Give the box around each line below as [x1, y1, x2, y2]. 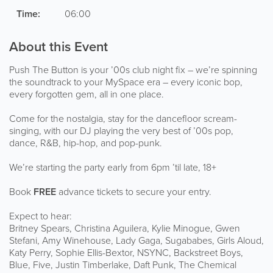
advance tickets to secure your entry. [56, 185, 211, 199]
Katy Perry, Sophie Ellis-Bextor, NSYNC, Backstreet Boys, [9, 246, 243, 260]
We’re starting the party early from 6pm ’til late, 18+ [9, 160, 216, 175]
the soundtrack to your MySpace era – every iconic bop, [9, 75, 243, 90]
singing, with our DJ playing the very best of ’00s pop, [9, 124, 233, 138]
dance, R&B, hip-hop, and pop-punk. [9, 136, 162, 151]
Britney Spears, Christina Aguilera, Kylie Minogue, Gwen [9, 221, 240, 236]
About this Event [9, 37, 108, 57]
